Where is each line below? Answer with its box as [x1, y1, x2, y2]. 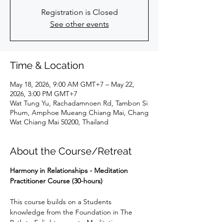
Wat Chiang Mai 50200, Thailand [10, 117, 109, 126]
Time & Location [10, 59, 84, 71]
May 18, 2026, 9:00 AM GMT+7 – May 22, [10, 80, 134, 89]
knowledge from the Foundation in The [10, 208, 134, 217]
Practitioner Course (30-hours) [10, 176, 103, 185]
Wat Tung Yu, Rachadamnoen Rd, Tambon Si [10, 99, 148, 108]
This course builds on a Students [10, 197, 113, 206]
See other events [50, 19, 109, 29]
